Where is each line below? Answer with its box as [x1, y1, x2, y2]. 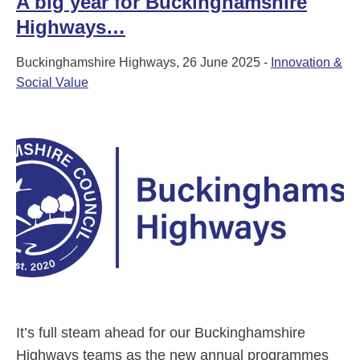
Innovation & [271, 55, 342, 70]
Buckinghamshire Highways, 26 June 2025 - [16, 55, 271, 70]
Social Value [16, 76, 88, 90]
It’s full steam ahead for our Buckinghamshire [16, 325, 305, 342]
